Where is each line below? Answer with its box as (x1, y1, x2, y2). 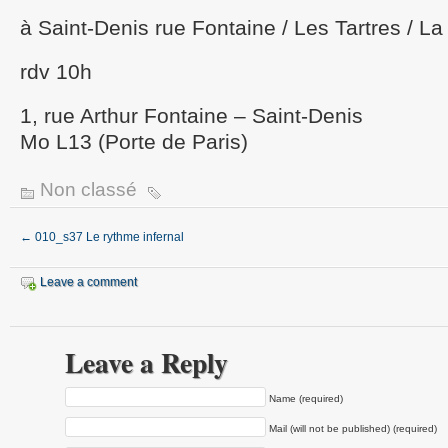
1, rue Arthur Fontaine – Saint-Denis (20, 104, 363, 127)
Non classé (40, 179, 137, 200)
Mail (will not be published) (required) (269, 422, 437, 434)
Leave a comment (40, 275, 137, 289)
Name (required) (269, 392, 343, 404)
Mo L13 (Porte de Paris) (20, 130, 248, 153)
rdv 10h (20, 60, 92, 83)
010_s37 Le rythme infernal (32, 230, 184, 244)
